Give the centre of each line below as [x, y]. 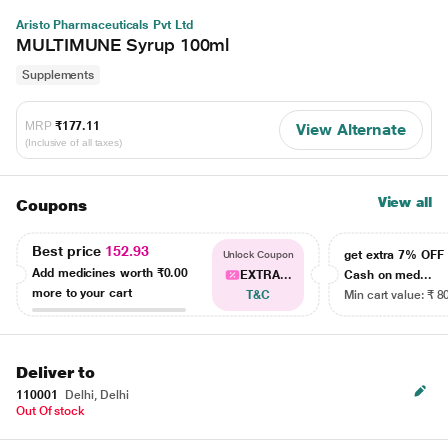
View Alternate [351, 129]
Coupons [51, 205]
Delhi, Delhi [95, 395]
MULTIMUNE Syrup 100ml [123, 44]
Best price [69, 250]
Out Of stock [51, 411]
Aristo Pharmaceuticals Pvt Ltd [104, 25]
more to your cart [82, 292]
